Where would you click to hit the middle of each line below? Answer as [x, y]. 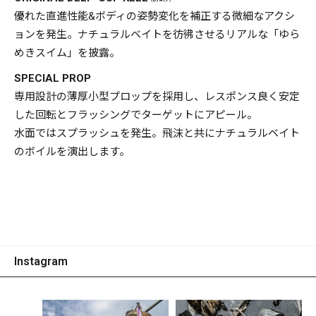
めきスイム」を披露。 [67, 53]
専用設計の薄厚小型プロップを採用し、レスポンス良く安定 [157, 97]
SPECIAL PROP [53, 79]
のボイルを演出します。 [72, 152]
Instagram [41, 262]
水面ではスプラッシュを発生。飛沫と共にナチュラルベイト [157, 134]
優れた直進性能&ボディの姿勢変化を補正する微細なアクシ [154, 17]
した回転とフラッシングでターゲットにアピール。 [136, 115]
